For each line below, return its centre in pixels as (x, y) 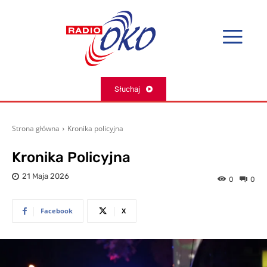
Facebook (57, 211)
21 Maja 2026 (46, 176)
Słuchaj (127, 89)
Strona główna (36, 129)
